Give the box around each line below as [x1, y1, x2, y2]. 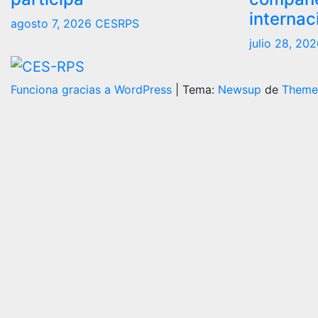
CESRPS [95, 16, 139, 31]
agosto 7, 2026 [11, 16, 95, 31]
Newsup [218, 82, 261, 97]
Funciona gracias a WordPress [11, 82, 175, 97]
